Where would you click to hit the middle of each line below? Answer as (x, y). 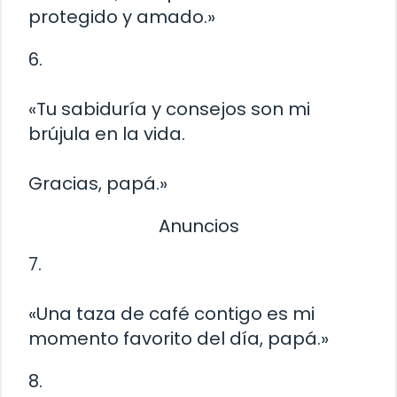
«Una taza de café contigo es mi (171, 314)
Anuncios (198, 226)
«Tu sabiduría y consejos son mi (169, 109)
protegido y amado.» (122, 16)
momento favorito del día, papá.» (179, 339)
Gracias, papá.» (98, 183)
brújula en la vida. (107, 133)
